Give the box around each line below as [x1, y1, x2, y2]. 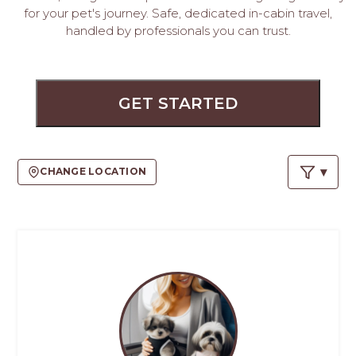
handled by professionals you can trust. [65, 23, 291, 38]
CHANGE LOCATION [40, 165, 147, 178]
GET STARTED [118, 94, 238, 113]
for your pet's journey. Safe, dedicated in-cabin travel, [24, 6, 332, 21]
